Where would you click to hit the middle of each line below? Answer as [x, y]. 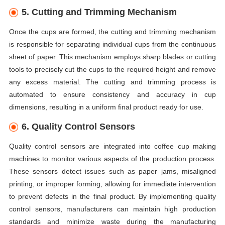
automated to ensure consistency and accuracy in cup [113, 95]
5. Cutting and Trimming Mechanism [99, 12]
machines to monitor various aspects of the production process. [113, 158]
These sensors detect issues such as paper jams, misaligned [113, 171]
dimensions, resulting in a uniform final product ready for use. [106, 107]
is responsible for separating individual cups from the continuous [113, 44]
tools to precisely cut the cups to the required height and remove [113, 70]
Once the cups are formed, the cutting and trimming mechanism [113, 32]
